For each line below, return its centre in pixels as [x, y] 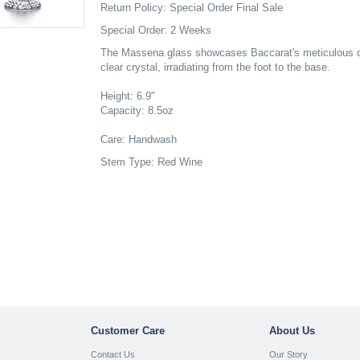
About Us [292, 331]
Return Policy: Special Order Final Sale [191, 8]
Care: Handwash [138, 139]
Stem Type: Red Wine [151, 162]
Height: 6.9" [127, 96]
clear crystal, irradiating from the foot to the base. [215, 67]
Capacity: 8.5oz [137, 110]
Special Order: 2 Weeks [155, 30]
